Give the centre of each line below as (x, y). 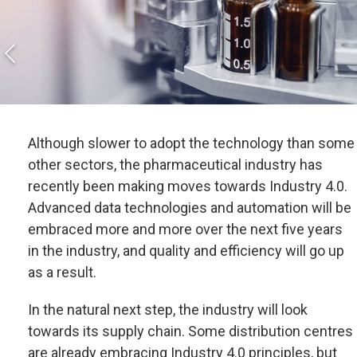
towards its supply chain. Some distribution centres (190, 331)
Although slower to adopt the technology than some (191, 143)
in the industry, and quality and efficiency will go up (186, 251)
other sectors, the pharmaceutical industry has (175, 165)
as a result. (62, 272)
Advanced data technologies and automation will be (190, 208)
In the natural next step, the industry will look (168, 310)
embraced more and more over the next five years (185, 229)
